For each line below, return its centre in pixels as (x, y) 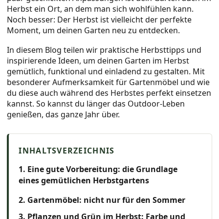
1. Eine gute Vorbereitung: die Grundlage (98, 169)
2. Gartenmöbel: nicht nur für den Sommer (102, 200)
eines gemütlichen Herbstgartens (84, 181)
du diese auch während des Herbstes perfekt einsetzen (109, 93)
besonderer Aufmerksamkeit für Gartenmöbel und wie (109, 82)
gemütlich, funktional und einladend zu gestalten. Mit (106, 71)
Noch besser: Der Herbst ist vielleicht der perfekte (99, 19)
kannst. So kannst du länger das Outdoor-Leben (96, 103)
